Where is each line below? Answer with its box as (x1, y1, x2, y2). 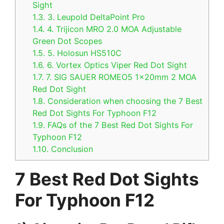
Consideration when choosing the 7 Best (45, 95, 203, 106)
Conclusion (48, 143, 93, 154)
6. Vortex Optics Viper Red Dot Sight (44, 59, 190, 70)
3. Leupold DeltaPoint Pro (45, 11, 145, 22)
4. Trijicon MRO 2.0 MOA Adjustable (44, 23, 182, 34)
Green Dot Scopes (32, 35, 102, 46)
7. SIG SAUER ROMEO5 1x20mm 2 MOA (43, 71, 197, 82)
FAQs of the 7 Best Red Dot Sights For (45, 119, 193, 130)
